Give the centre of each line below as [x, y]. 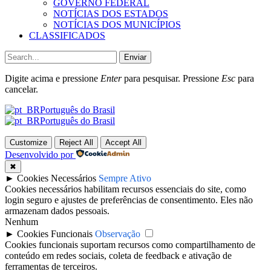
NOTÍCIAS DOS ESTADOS [111, 14]
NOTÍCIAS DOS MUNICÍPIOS [117, 25]
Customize [28, 143]
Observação [118, 234]
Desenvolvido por [39, 155]
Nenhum [21, 222]
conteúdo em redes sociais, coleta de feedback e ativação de [118, 256]
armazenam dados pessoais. [57, 211]
